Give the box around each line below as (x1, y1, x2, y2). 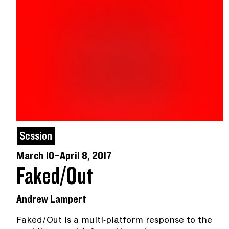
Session (19, 130, 52, 142)
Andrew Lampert (16, 193, 86, 205)
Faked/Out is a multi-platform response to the (16, 213, 212, 226)
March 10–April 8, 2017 (16, 150, 112, 162)
